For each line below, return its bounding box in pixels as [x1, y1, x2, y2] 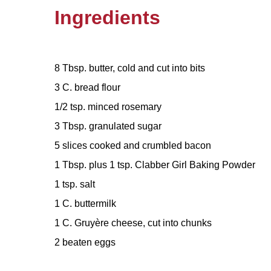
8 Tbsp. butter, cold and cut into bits [54, 62, 205, 73]
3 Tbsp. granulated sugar [54, 120, 162, 131]
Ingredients [54, 6, 160, 28]
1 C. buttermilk [54, 198, 116, 209]
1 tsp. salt [54, 178, 95, 189]
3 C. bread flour [54, 82, 120, 93]
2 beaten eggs [54, 237, 116, 247]
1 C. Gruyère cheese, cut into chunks [54, 217, 212, 228]
